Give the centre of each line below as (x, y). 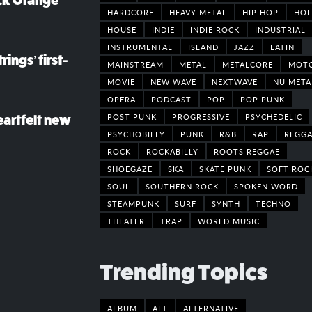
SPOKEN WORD (266, 186)
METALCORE (248, 64)
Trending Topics (184, 273)
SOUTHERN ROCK (182, 186)
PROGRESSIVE (201, 117)
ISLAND (203, 47)
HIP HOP (260, 12)
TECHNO (273, 204)
